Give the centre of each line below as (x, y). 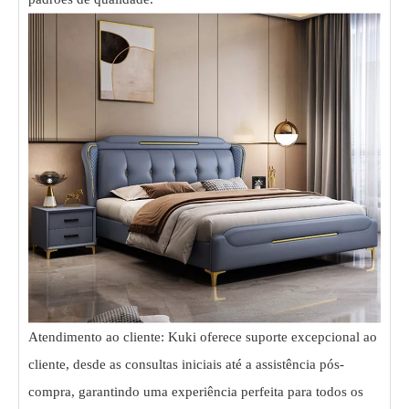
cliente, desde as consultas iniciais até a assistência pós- (186, 365)
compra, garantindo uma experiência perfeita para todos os (196, 392)
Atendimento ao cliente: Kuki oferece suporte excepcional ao (203, 337)
